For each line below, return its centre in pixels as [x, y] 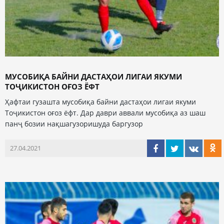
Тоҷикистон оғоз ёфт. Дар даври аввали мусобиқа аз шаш [105, 113]
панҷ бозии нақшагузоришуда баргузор [74, 124]
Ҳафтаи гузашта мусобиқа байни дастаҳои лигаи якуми [100, 102]
